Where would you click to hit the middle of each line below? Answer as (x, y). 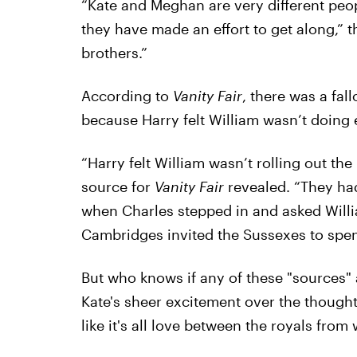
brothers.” (114, 52)
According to (127, 95)
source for (118, 186)
